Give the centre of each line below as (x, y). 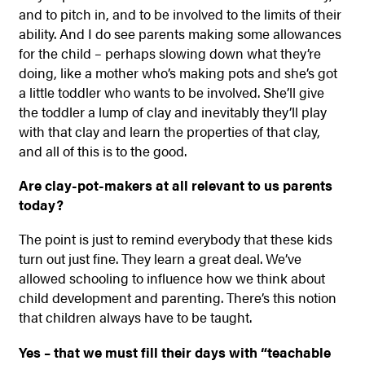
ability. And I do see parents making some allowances (180, 33)
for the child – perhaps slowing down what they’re (169, 53)
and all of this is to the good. (102, 150)
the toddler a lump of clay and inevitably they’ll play (172, 111)
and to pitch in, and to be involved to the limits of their (180, 13)
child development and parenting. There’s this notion (177, 298)
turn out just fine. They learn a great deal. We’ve (160, 259)
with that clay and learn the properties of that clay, (169, 131)
